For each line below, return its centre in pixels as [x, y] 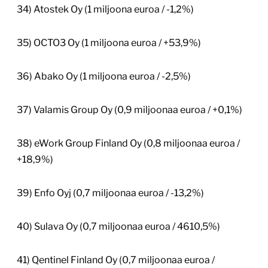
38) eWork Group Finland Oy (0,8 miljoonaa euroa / [128, 144]
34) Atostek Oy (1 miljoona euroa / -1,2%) [105, 10]
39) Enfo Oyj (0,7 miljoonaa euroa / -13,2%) [110, 193]
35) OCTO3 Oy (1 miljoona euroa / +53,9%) [109, 43]
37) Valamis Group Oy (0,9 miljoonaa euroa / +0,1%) [130, 110]
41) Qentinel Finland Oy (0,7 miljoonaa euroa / [116, 260]
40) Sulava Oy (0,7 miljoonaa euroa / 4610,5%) [118, 227]
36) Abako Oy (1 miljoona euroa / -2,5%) [104, 77]
